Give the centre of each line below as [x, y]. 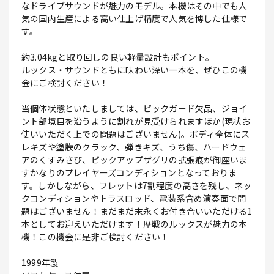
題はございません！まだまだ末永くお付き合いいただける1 [137, 211]
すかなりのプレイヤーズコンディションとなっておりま [129, 173]
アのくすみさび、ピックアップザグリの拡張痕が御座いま [135, 160]
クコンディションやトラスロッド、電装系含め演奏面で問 [134, 198]
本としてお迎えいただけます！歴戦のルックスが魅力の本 [135, 224]
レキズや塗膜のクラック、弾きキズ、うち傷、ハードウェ [134, 147]
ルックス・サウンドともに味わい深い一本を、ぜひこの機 [135, 70]
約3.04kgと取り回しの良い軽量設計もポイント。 [118, 57]
